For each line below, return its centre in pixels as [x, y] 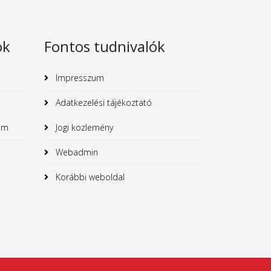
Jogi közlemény [83, 127]
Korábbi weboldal [89, 177]
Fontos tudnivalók [105, 46]
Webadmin [76, 152]
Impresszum [79, 77]
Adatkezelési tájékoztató [103, 102]
